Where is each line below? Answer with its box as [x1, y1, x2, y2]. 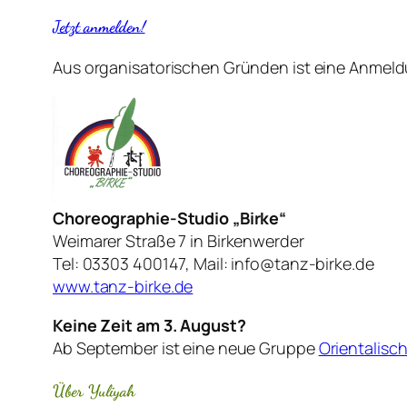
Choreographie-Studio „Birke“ [53, 207, 287, 230]
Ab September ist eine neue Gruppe [53, 337, 319, 360]
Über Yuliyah [53, 381, 135, 402]
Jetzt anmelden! [53, 15, 145, 36]
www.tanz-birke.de [53, 275, 194, 298]
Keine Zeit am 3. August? [53, 314, 246, 337]
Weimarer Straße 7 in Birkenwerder [53, 230, 304, 253]
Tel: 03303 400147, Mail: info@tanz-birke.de [53, 253, 374, 275]
